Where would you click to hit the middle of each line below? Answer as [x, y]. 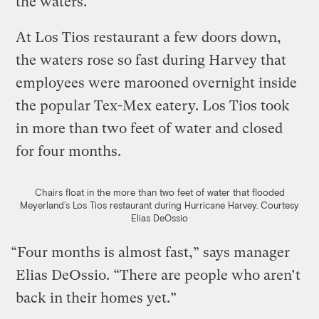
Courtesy [280, 205]
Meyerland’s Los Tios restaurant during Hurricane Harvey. [139, 205]
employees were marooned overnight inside [157, 83]
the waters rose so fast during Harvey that [151, 61]
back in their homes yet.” [96, 298]
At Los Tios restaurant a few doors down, [149, 38]
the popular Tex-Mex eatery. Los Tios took [153, 106]
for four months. [69, 152]
